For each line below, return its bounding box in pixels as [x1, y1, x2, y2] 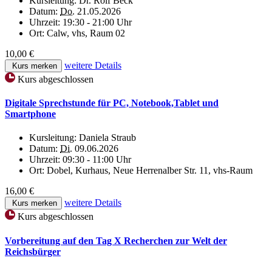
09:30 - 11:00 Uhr [63, 154, 131, 165]
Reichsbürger [5, 246, 61, 257]
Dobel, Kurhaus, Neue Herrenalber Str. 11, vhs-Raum [47, 165, 253, 176]
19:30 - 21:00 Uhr [63, 16, 132, 27]
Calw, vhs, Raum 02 [47, 27, 125, 38]
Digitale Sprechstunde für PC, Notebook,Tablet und [5, 98, 219, 109]
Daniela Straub [79, 132, 136, 143]
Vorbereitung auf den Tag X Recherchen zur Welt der [5, 235, 227, 246]
